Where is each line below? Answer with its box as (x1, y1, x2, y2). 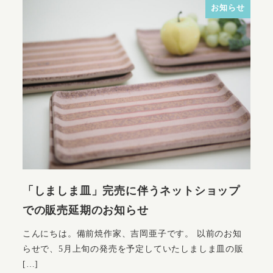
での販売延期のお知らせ (22, 204, 149, 217)
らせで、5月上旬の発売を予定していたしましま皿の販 (22, 243, 244, 253)
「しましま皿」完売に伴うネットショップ (22, 185, 240, 197)
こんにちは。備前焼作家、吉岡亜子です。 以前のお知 (22, 228, 242, 238)
